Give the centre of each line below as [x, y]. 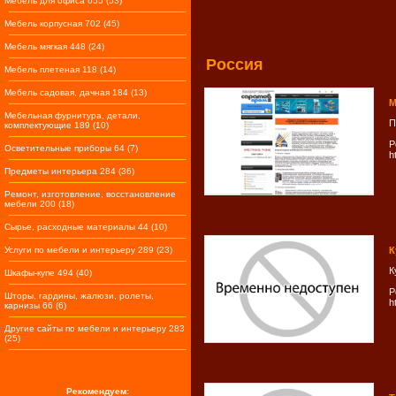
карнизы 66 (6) [35, 305]
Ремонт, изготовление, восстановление [90, 194]
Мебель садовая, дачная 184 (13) [76, 92]
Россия [235, 65]
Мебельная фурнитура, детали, [72, 115]
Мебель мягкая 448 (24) [54, 46]
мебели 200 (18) [39, 204]
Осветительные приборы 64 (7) [71, 148]
